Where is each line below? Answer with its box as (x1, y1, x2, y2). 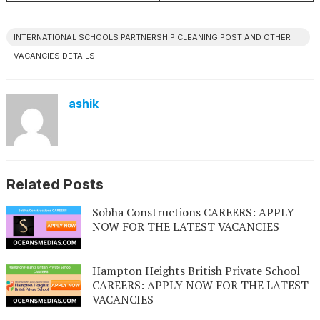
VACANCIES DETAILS (13, 51, 95, 61)
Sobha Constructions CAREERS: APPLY (91, 204, 294, 220)
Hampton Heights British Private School (91, 262, 300, 279)
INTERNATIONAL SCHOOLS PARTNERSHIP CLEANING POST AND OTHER (13, 32, 291, 42)
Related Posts (6, 176, 104, 193)
